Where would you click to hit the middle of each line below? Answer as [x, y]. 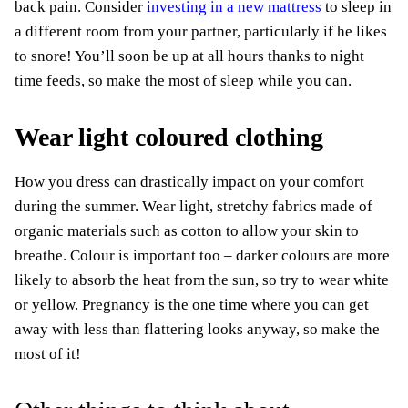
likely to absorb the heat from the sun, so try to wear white [202, 280]
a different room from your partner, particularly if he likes [201, 32]
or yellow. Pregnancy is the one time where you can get [192, 305]
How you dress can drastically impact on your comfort [189, 182]
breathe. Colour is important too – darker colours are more [202, 256]
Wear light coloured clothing [169, 138]
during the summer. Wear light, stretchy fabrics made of [194, 207]
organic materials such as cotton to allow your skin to [187, 231]
